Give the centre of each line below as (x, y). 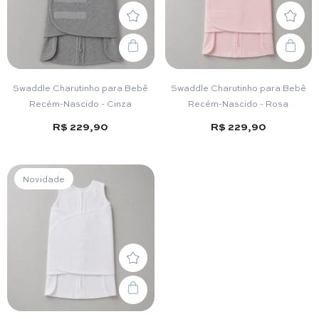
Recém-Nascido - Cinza (81, 104)
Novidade (44, 178)
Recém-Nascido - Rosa (239, 104)
